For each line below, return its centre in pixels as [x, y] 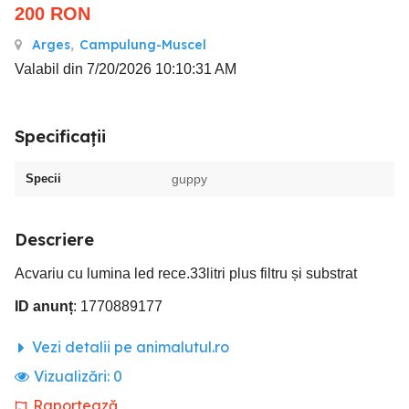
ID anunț [44, 306]
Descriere [54, 240]
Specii [43, 178]
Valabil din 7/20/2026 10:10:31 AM [126, 69]
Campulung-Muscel [143, 45]
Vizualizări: [73, 376]
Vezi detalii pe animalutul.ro [129, 347]
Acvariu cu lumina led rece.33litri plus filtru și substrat [186, 273]
